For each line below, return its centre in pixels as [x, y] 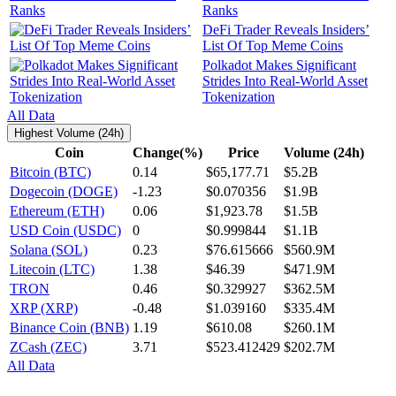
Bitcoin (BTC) [50, 172]
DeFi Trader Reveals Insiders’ [286, 30]
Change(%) [168, 153]
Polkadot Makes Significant [279, 65]
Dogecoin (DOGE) [64, 192]
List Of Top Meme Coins [273, 46]
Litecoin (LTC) [52, 270]
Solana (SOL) [49, 250]
